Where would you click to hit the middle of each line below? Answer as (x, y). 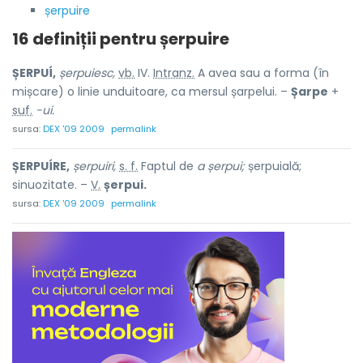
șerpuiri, (94, 166)
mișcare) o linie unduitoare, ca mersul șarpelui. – (152, 92)
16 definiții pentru (86, 39)
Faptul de (167, 166)
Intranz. (174, 73)
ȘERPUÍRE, (41, 166)
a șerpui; (221, 166)
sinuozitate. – (51, 185)
